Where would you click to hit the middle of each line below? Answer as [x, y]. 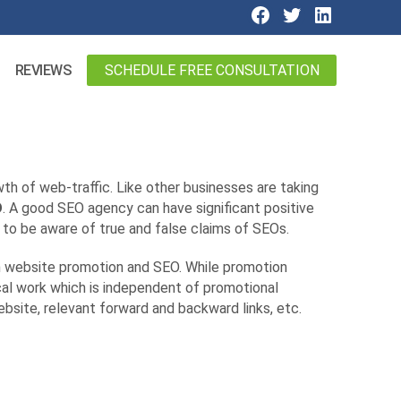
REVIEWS [43, 70]
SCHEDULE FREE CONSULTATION [212, 70]
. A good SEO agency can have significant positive [158, 208]
